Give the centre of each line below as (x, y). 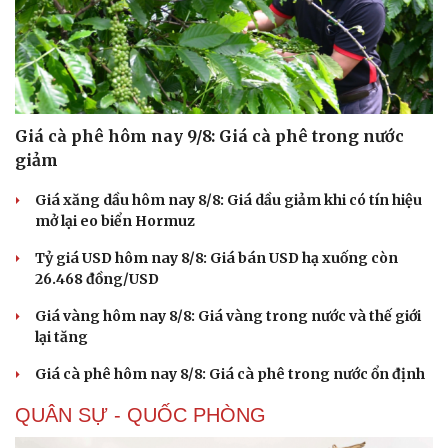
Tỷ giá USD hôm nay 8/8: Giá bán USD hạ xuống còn (216, 257)
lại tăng (61, 336)
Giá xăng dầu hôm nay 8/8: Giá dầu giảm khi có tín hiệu (228, 199)
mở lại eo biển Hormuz (115, 220)
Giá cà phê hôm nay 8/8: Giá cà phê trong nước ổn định (230, 373)
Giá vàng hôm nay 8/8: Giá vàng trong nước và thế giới (228, 315)
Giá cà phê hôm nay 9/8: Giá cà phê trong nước (209, 135)
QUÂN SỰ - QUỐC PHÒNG (140, 414)
